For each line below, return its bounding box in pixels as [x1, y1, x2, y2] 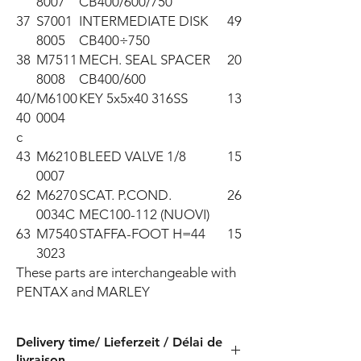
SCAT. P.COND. [79, 187, 172, 204]
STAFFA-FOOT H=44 [79, 226, 205, 243]
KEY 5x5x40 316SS [79, 90, 188, 107]
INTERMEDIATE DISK [79, 13, 208, 30]
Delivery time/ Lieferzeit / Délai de [16, 334, 222, 351]
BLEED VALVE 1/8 [79, 148, 186, 165]
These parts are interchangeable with [16, 264, 236, 281]
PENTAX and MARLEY [16, 284, 150, 301]
